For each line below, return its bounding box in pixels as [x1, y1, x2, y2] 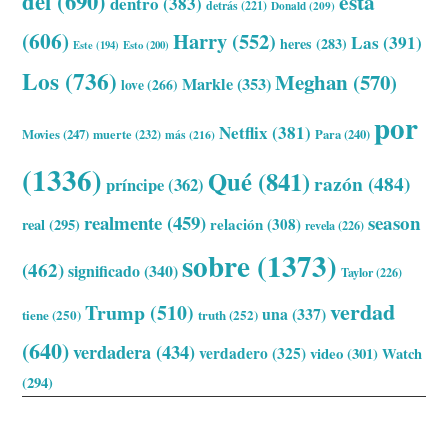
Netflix [219, 120, 269, 146]
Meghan [275, 67, 349, 98]
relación [210, 213, 264, 236]
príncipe [106, 172, 165, 198]
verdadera [73, 338, 152, 366]
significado [68, 259, 141, 283]
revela [305, 216, 336, 235]
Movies [22, 125, 61, 144]
